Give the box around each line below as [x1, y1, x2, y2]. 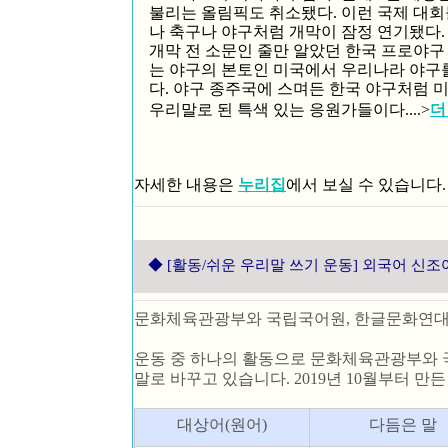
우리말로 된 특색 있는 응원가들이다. [149, 101, 409, 118]
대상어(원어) [177, 416, 267, 433]
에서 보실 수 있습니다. [286, 176, 446, 193]
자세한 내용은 [134, 176, 238, 193]
